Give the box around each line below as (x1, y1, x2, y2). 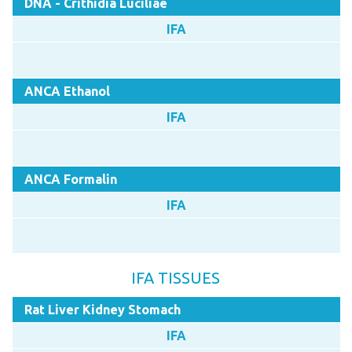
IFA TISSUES (131, 268, 221, 287)
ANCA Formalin (24, 171, 117, 186)
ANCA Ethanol (24, 83, 110, 98)
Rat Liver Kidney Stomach (24, 302, 181, 317)
